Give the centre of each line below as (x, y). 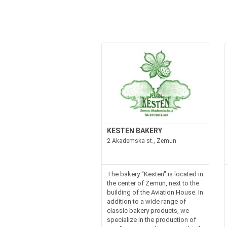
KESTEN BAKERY (134, 130)
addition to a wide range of (146, 201)
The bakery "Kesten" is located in (155, 174)
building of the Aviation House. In (155, 192)
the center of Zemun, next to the (153, 183)
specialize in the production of (151, 219)
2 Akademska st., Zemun (141, 141)
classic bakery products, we (148, 210)
